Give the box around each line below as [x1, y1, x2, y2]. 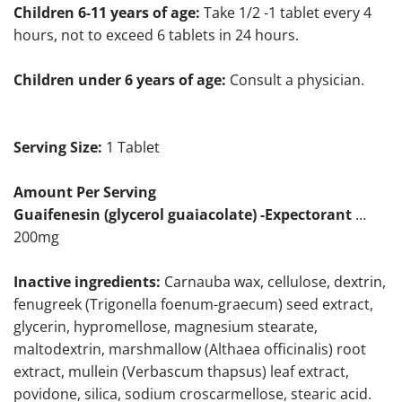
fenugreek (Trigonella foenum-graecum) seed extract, [13, 294, 373, 315]
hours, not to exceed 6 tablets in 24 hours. [13, 25, 299, 46]
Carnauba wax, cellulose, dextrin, [161, 272, 386, 293]
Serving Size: [13, 137, 106, 158]
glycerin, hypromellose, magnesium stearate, [13, 317, 318, 337]
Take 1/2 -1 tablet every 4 [204, 3, 371, 23]
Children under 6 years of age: [13, 70, 226, 91]
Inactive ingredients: [13, 272, 161, 293]
